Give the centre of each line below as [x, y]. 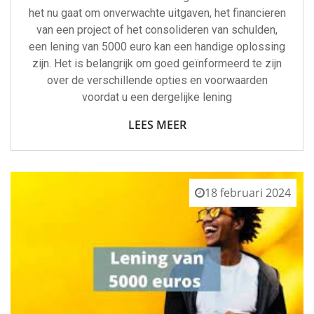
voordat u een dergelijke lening [157, 97]
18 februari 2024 [248, 192]
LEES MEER [157, 124]
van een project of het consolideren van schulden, [157, 29]
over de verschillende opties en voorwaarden [157, 80]
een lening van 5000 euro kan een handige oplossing [157, 46]
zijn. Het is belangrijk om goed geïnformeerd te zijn [157, 63]
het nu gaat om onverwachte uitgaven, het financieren [157, 13]
